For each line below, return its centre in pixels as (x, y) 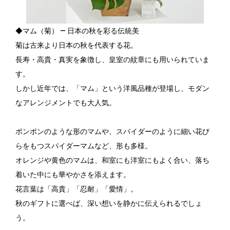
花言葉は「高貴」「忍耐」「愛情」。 (76, 189)
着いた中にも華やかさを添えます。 (73, 174)
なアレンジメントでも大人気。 (66, 102)
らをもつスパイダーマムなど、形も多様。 (84, 146)
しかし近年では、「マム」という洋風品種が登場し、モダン (112, 88)
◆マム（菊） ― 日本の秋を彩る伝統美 (77, 31)
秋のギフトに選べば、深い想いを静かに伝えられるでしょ (109, 203)
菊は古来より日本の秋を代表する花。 (76, 45)
